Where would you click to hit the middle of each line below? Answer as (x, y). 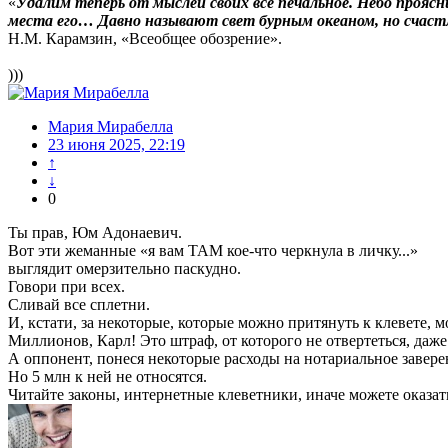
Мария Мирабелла (110, 127)
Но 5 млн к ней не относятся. (107, 377)
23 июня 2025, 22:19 (116, 145)
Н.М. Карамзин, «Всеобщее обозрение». (145, 39)
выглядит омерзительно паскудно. (124, 269)
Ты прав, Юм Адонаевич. (95, 233)
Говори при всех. (66, 287)
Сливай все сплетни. (79, 305)
